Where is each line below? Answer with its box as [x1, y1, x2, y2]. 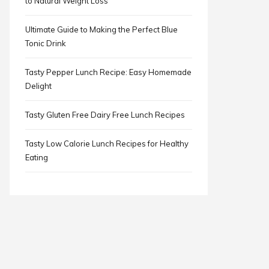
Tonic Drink [25, 38, 66, 48]
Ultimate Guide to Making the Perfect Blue [25, 25, 178, 34]
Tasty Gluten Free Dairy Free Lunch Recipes [25, 110, 185, 119]
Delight [25, 81, 52, 91]
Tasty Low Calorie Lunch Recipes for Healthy [25, 139, 189, 148]
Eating [25, 153, 48, 162]
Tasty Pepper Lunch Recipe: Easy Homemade [25, 67, 192, 77]
